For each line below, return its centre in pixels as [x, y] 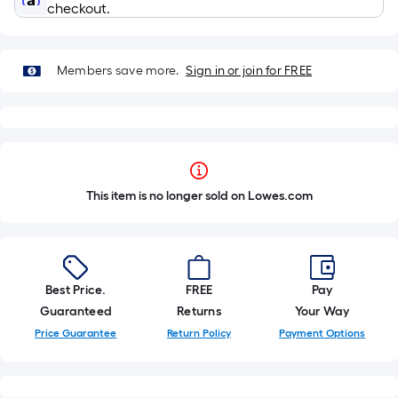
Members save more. [118, 71]
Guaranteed [76, 311]
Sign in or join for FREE [249, 71]
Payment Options [322, 333]
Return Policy [199, 333]
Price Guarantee [76, 333]
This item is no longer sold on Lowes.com [199, 196]
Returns [199, 311]
